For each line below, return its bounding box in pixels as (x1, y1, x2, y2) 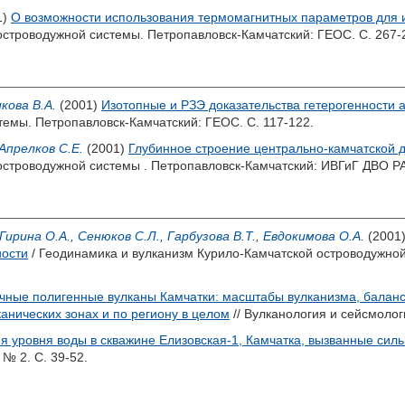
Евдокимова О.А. (263, 229, 364, 243)
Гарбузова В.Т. (167, 229, 256, 243)
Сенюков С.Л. (78, 229, 160, 243)
